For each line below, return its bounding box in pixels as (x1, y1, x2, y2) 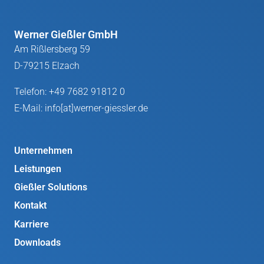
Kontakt (14, 200, 47, 212)
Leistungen (14, 163, 61, 174)
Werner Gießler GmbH (14, 28, 118, 41)
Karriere (14, 218, 49, 230)
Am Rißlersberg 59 (14, 43, 90, 55)
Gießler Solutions (14, 181, 87, 193)
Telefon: (14, 85, 49, 97)
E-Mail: (14, 102, 45, 114)
